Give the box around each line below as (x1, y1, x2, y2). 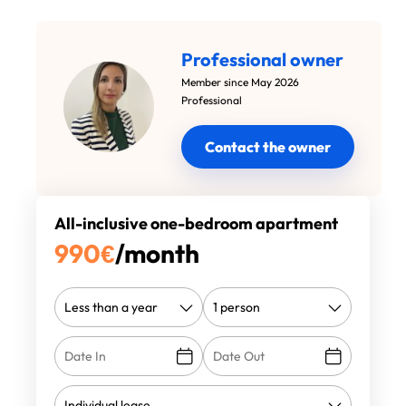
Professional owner (181, 48, 343, 71)
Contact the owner (205, 138, 331, 156)
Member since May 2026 (181, 75, 299, 89)
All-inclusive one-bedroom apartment (54, 213, 338, 234)
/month (115, 237, 199, 269)
